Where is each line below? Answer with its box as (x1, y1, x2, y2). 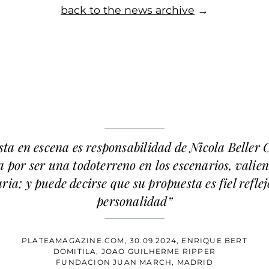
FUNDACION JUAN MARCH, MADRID (56, 258, 213, 267)
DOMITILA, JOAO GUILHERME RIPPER (53, 247, 216, 256)
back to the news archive (61, 3, 195, 16)
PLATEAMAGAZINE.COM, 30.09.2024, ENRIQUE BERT (22, 236, 247, 246)
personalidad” (97, 192, 172, 210)
